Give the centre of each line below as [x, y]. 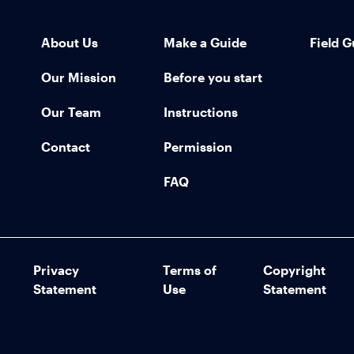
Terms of [190, 269]
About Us [70, 43]
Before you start [213, 77]
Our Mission [79, 77]
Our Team [71, 112]
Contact [66, 147]
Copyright [295, 269]
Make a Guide [205, 43]
